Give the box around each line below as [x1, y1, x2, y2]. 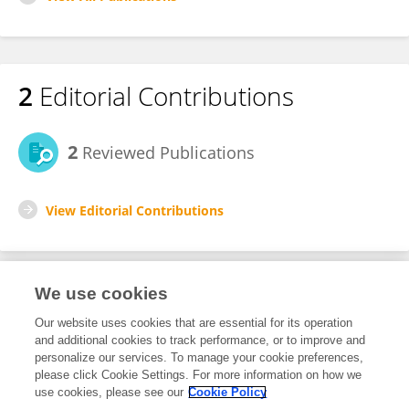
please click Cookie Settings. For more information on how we [35, 368, 362, 382]
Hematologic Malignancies [18, 372, 162, 387]
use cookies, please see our [35, 385, 184, 399]
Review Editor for [18, 347, 138, 365]
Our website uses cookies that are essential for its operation [35, 316, 353, 330]
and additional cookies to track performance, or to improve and [35, 333, 366, 347]
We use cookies [35, 284, 169, 303]
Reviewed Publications [78, 142, 255, 163]
